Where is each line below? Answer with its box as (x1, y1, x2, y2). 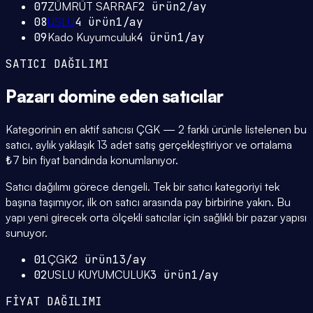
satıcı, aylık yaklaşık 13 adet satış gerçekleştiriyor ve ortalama (6, 138, 292, 152)
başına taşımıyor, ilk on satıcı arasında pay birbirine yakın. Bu (6, 195, 291, 210)
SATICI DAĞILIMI (6, 57, 109, 72)
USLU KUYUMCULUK (47, 268, 150, 282)
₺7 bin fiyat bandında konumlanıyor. (6, 153, 178, 168)
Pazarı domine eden (6, 86, 162, 108)
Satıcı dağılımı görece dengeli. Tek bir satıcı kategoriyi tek (6, 180, 279, 194)
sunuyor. (6, 226, 48, 240)
